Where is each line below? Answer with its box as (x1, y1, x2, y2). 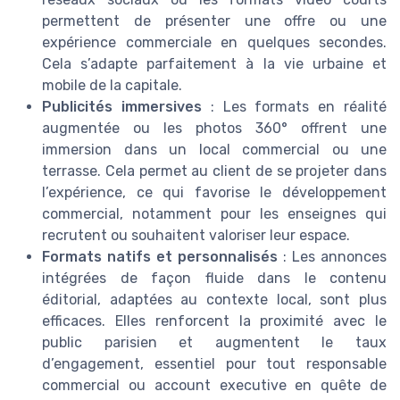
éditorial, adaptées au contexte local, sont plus (42, 291, 387, 309)
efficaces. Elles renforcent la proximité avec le (42, 312, 387, 330)
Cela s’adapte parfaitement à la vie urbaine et (42, 55, 387, 73)
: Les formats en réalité (201, 98, 387, 116)
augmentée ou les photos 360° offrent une (42, 120, 387, 137)
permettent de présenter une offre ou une (42, 12, 387, 30)
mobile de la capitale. (42, 77, 182, 95)
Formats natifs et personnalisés (42, 248, 278, 266)
